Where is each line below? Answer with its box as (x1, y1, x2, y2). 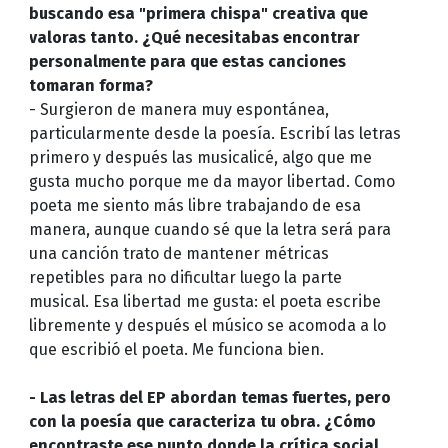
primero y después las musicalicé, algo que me (28, 147, 372, 167)
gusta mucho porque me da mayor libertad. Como (28, 171, 395, 191)
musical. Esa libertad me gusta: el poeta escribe (28, 291, 381, 311)
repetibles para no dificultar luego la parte (28, 267, 342, 287)
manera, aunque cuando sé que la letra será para (28, 219, 391, 239)
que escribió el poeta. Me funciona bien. (28, 339, 324, 359)
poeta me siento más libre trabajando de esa (28, 195, 361, 215)
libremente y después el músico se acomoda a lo (28, 315, 386, 335)
